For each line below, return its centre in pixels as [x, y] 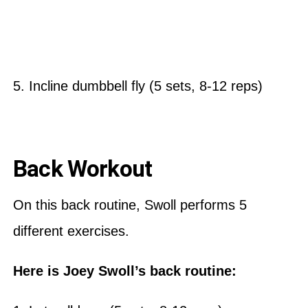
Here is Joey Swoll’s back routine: [126, 271]
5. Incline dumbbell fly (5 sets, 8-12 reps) [140, 86]
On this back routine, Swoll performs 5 [130, 205]
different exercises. [71, 231]
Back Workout [82, 168]
